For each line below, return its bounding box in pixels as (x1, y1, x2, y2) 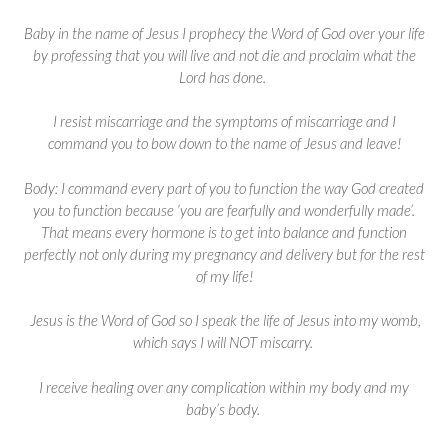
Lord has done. (179, 67, 269, 86)
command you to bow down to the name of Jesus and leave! (47, 134, 401, 153)
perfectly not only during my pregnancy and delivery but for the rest (23, 244, 425, 263)
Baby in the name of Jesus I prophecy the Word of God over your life (23, 23, 425, 42)
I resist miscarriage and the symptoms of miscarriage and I (52, 112, 396, 131)
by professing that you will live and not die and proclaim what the (32, 45, 416, 64)
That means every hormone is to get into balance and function (41, 222, 407, 241)
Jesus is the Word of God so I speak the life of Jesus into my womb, (27, 311, 421, 330)
